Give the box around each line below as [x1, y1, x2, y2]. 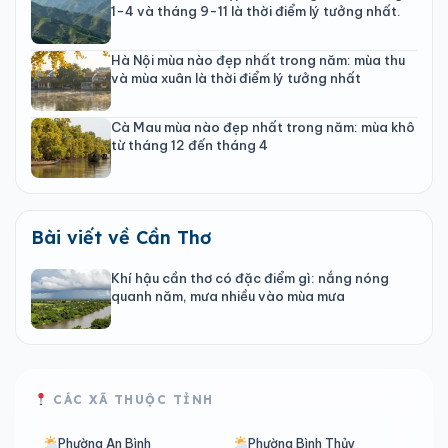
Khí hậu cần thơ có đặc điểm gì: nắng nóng [111, 269, 389, 286]
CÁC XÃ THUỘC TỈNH [47, 391, 214, 407]
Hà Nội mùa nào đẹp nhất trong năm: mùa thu [111, 51, 405, 68]
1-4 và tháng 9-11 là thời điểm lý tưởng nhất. [111, 2, 401, 19]
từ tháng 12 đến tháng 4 [111, 136, 268, 153]
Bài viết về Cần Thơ [31, 225, 211, 249]
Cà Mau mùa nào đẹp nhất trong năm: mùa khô [111, 118, 415, 135]
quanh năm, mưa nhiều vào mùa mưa [111, 287, 345, 304]
